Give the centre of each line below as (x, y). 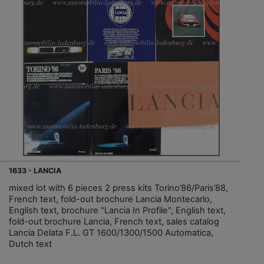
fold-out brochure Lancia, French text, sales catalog (114, 222)
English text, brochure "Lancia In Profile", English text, (117, 211)
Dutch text (30, 244)
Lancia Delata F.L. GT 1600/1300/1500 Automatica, (111, 233)
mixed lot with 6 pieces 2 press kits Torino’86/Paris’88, (118, 188)
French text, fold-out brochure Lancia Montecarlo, (110, 199)
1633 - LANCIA (35, 171)
